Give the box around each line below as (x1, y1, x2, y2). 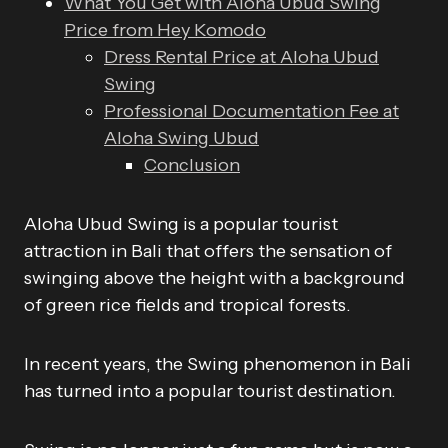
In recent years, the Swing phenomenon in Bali (24, 353, 411, 375)
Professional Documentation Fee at (104, 100, 399, 122)
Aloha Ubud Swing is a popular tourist (24, 213, 338, 235)
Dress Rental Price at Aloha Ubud (104, 46, 379, 68)
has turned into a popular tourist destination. (24, 380, 396, 402)
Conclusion (144, 154, 240, 176)
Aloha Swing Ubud (104, 127, 259, 149)
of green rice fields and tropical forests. (24, 294, 351, 316)
